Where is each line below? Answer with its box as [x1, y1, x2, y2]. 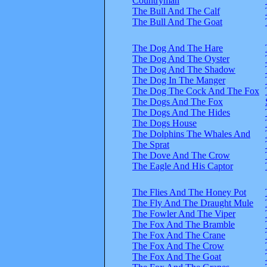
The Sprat [132, 139, 169, 150]
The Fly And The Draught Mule [132, 197, 253, 208]
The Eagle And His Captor [132, 160, 233, 171]
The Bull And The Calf [132, 5, 220, 16]
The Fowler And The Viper [132, 208, 235, 219]
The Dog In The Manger [132, 74, 225, 85]
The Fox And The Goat [132, 251, 221, 262]
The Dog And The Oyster [132, 53, 229, 64]
